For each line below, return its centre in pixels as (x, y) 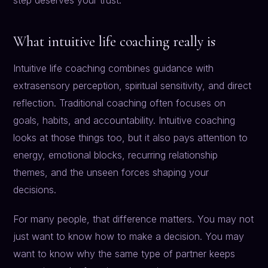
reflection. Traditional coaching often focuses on (120, 103)
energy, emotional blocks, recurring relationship (116, 155)
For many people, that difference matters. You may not (134, 219)
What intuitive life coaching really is (115, 42)
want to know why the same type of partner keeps (124, 254)
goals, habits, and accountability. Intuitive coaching (124, 121)
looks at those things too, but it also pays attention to (131, 138)
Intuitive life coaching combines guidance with (114, 68)
